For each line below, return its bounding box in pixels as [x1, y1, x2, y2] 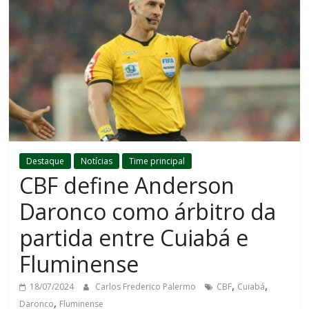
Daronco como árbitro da [19, 197, 277, 227]
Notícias [81, 155, 113, 168]
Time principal [129, 155, 186, 168]
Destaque [26, 155, 65, 168]
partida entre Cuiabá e [19, 223, 249, 253]
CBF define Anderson [19, 170, 235, 201]
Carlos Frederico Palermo [95, 281, 199, 293]
